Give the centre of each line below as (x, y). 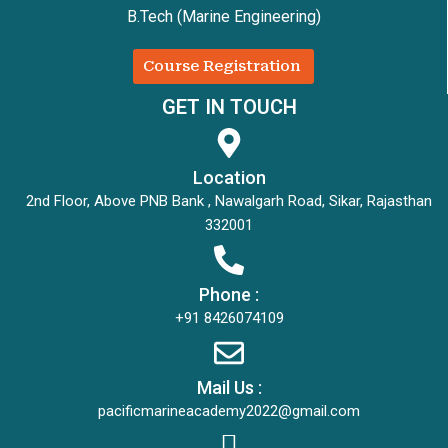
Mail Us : (229, 387)
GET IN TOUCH (229, 106)
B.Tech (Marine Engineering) (223, 16)
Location (229, 177)
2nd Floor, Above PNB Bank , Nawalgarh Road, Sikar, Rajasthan (229, 200)
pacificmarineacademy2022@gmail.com (229, 410)
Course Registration (222, 65)
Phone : (229, 294)
